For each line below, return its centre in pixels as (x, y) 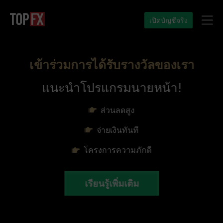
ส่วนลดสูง (117, 110)
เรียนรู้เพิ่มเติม (111, 183)
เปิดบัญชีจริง (168, 20)
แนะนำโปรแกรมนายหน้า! (111, 87)
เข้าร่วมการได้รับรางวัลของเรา (111, 65)
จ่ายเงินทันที (117, 130)
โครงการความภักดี (117, 150)
